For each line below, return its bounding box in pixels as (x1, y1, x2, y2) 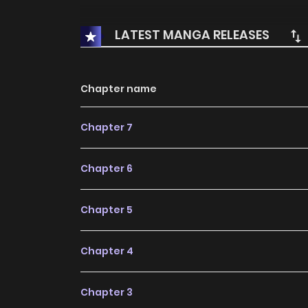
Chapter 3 (80, 285, 133, 300)
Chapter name (80, 82, 157, 96)
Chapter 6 (80, 162, 133, 176)
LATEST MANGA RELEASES (112, 26, 269, 44)
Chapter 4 (80, 244, 133, 258)
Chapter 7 (80, 120, 133, 135)
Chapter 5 (80, 203, 133, 217)
